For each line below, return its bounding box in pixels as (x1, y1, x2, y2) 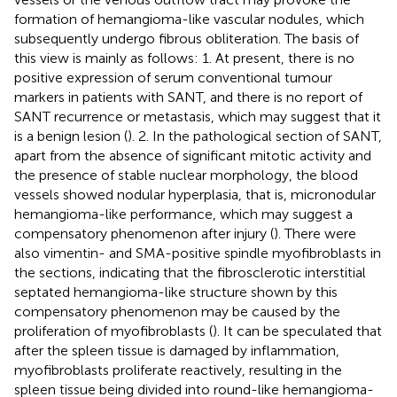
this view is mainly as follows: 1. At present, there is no (14, 49, 354, 66)
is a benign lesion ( (14, 127, 128, 144)
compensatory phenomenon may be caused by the (14, 302, 340, 320)
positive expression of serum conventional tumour (14, 68, 332, 86)
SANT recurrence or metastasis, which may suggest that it (14, 107, 381, 125)
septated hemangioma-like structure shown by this (14, 283, 338, 300)
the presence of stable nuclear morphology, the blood (14, 166, 358, 183)
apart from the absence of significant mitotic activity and (14, 146, 371, 164)
